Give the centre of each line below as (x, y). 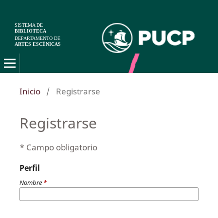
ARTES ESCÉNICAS (38, 44)
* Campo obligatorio (58, 147)
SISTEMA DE (29, 25)
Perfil (29, 168)
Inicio (30, 91)
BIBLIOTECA (30, 31)
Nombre (31, 182)
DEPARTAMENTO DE (37, 38)
